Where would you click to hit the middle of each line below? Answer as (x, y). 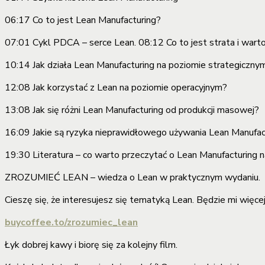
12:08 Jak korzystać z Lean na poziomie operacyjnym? (116, 87)
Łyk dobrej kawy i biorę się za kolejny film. (91, 245)
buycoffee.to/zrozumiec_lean (71, 222)
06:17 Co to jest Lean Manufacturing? (83, 20)
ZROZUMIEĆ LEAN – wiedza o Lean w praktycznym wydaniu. (132, 177)
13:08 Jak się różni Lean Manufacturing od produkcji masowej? (132, 110)
